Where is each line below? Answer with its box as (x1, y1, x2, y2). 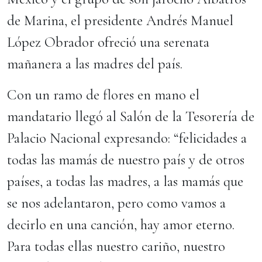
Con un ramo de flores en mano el (7, 86, 199, 104)
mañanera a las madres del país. (7, 55, 182, 73)
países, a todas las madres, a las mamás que (7, 173, 243, 190)
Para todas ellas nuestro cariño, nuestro (7, 237, 225, 255)
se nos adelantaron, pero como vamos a (7, 194, 226, 212)
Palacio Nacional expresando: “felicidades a (7, 129, 247, 147)
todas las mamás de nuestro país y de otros (7, 151, 244, 168)
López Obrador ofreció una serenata (7, 33, 209, 51)
